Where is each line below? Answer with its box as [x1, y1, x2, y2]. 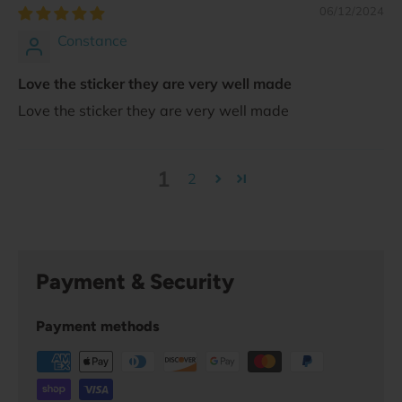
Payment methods [36, 318, 160, 336]
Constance [57, 31, 127, 50]
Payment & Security [36, 268, 234, 295]
